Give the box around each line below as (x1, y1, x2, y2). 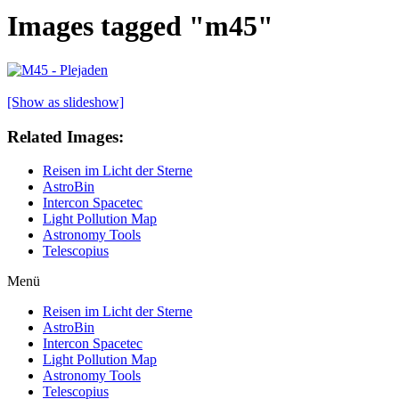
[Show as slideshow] (7, 94, 124, 110)
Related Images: (7, 126, 124, 146)
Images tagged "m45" (7, 10, 273, 43)
